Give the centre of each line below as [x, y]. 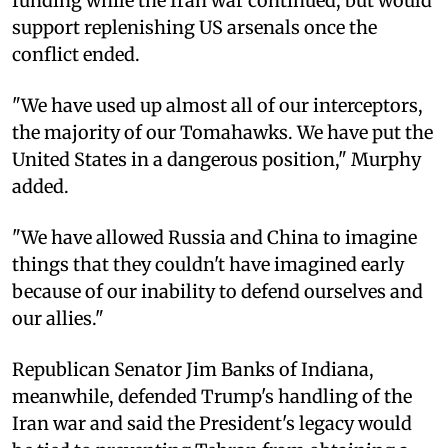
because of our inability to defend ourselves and [217, 291]
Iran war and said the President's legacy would [212, 423]
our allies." [58, 318]
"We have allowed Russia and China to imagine [214, 237]
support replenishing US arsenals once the [194, 27]
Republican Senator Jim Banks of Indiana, [193, 369]
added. [40, 186]
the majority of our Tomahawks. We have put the [222, 132]
